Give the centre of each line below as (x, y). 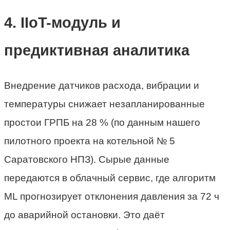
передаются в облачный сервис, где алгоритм (110, 178)
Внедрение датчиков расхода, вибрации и (102, 85)
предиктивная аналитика (97, 51)
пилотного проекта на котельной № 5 (90, 141)
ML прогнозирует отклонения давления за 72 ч (112, 196)
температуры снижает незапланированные (104, 104)
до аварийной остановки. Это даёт (84, 215)
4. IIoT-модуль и (62, 23)
